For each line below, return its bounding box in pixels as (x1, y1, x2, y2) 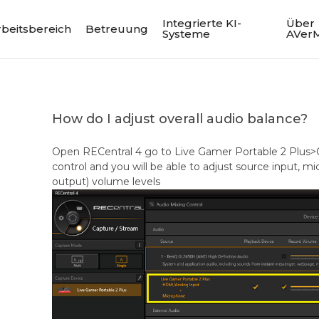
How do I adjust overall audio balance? (52, 111, 308, 127)
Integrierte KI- (162, 16, 242, 30)
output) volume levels (52, 175, 161, 188)
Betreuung (85, 21, 149, 36)
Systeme (162, 27, 211, 41)
